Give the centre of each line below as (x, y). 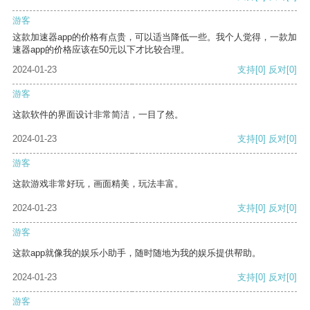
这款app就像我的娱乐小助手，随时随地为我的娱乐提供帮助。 (137, 253)
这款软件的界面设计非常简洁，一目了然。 (98, 115)
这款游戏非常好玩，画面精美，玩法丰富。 (98, 184)
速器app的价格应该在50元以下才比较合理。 (101, 50)
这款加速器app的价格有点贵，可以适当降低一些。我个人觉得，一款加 (155, 37)
